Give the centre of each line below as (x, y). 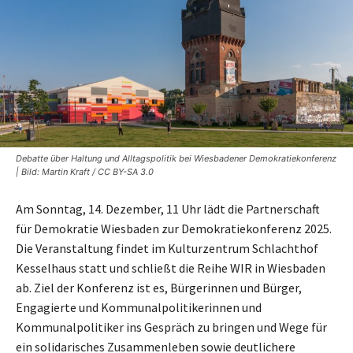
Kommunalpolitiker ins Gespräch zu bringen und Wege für (171, 327)
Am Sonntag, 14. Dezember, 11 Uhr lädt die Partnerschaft (168, 208)
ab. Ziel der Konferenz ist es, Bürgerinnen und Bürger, (159, 287)
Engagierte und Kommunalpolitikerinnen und (139, 307)
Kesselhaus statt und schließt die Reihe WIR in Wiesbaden (171, 268)
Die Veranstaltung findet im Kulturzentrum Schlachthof (167, 248)
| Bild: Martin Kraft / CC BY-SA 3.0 (85, 171)
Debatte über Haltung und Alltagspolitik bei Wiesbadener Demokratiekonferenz (176, 158)
